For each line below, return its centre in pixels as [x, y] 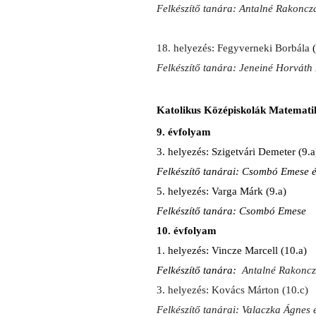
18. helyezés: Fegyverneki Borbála [235, 48]
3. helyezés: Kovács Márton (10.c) [232, 290]
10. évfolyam [187, 230]
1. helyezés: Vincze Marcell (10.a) [232, 250]
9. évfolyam [184, 132]
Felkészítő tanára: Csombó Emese [231, 211]
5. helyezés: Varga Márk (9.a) [221, 191]
